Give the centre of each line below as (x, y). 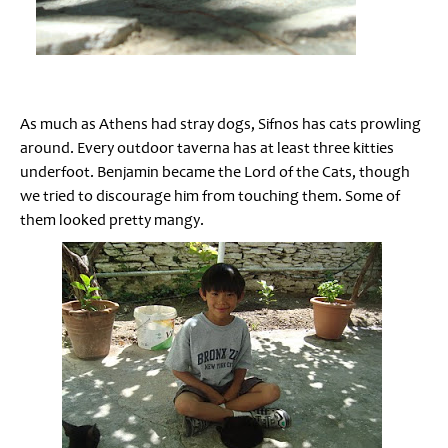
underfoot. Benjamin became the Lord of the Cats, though (215, 171)
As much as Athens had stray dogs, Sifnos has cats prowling (220, 123)
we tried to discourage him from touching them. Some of (210, 195)
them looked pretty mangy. (112, 219)
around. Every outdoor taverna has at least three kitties (207, 147)
